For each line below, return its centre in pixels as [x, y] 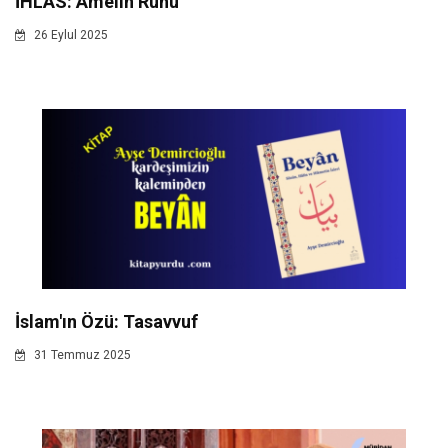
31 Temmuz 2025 [81, 354]
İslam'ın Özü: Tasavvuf [106, 321]
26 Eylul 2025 [69, 34]
